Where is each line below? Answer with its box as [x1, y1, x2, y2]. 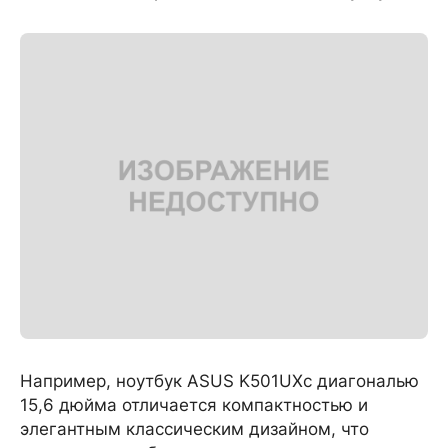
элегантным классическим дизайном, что [20, 419, 369, 439]
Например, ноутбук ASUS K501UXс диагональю [20, 371, 419, 391]
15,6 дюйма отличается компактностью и [20, 395, 368, 415]
